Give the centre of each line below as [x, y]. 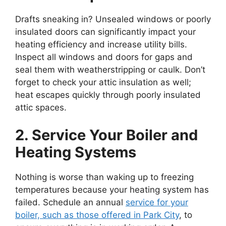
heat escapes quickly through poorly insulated [108, 95]
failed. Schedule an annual [70, 202]
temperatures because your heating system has [112, 190]
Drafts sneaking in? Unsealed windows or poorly [113, 19]
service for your [157, 202]
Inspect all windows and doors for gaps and [104, 57]
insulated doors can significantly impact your [105, 32]
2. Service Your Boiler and [106, 135]
